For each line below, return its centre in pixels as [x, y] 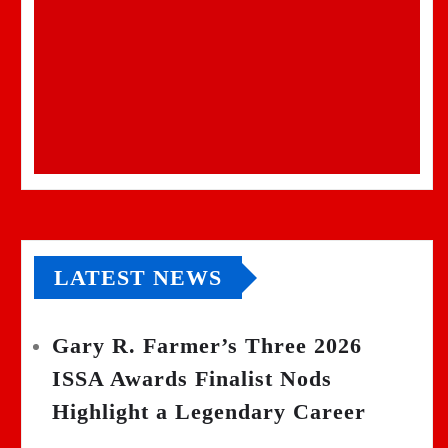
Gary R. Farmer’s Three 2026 [207, 346]
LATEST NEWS [138, 278]
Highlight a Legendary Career [209, 412]
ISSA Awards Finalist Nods [192, 379]
